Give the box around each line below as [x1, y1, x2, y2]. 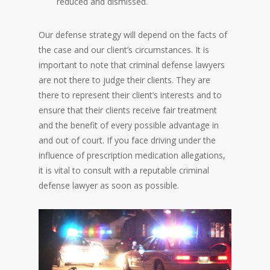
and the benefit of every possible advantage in [39, 119, 219, 131]
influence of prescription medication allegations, [39, 149, 225, 161]
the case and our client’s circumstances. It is [39, 44, 209, 55]
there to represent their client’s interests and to [39, 89, 222, 101]
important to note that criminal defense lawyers [39, 59, 225, 71]
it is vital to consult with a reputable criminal [39, 165, 209, 176]
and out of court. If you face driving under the [39, 134, 216, 146]
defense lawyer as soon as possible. [39, 180, 179, 191]
